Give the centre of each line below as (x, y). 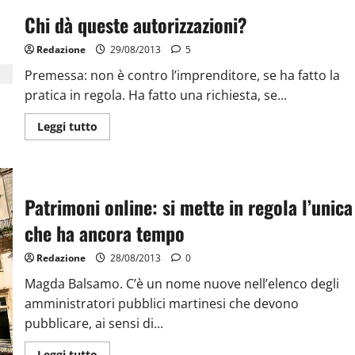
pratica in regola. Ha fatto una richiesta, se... (155, 95)
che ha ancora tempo (104, 233)
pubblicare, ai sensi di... (94, 324)
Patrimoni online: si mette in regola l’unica (188, 207)
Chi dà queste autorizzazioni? (136, 24)
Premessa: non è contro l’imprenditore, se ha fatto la (182, 75)
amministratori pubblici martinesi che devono (161, 304)
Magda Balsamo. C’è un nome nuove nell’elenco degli (181, 284)
